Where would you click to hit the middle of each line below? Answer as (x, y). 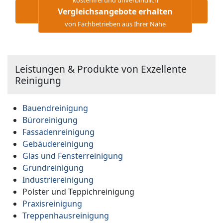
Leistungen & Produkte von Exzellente (101, 69)
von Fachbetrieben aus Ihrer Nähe (115, 24)
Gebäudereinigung (58, 144)
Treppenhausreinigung (66, 216)
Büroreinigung (50, 120)
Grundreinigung (53, 168)
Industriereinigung (58, 180)
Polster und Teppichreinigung (78, 192)
